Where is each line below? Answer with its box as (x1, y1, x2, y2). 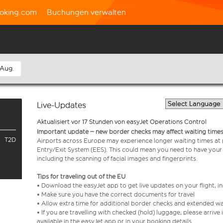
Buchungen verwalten (47, 7, 126, 17)
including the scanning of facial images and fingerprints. (37, 155, 198, 162)
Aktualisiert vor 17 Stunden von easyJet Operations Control (37, 118, 207, 125)
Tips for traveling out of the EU (37, 173, 127, 180)
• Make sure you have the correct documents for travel (37, 191, 198, 198)
